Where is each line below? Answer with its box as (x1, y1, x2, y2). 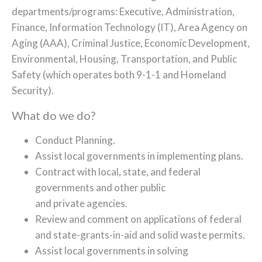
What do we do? (12, 108, 95, 122)
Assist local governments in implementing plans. (35, 150, 243, 162)
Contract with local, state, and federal (35, 166, 201, 178)
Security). (12, 84, 54, 96)
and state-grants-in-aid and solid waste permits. (35, 229, 245, 241)
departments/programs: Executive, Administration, (12, 5, 235, 18)
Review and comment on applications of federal (35, 213, 242, 225)
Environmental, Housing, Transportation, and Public (12, 53, 237, 65)
